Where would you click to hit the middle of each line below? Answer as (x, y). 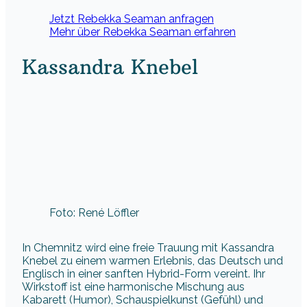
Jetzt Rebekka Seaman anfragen (132, 19)
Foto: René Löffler (94, 213)
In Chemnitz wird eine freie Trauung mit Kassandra (148, 248)
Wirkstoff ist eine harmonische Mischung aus (133, 287)
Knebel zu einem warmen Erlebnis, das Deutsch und (152, 261)
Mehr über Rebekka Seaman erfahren (143, 32)
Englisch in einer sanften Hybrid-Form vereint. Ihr (144, 274)
